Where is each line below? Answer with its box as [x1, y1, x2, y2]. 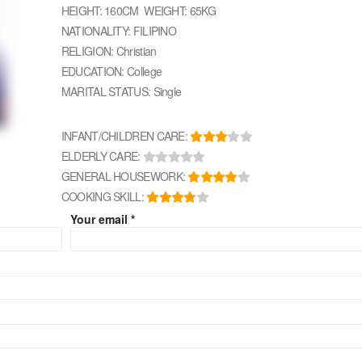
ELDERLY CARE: [61, 148, 143, 165]
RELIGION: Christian [61, 43, 157, 60]
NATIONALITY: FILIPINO [61, 23, 177, 40]
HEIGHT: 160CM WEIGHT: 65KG [61, 2, 216, 19]
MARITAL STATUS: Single [61, 83, 182, 100]
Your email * [69, 211, 135, 228]
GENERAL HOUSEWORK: [61, 168, 188, 185]
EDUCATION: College [61, 63, 162, 80]
